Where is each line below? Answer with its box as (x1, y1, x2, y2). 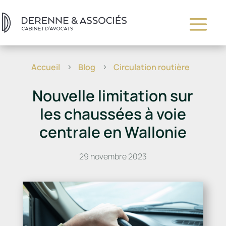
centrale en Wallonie (39, 122, 187, 142)
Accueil (31, 62, 60, 73)
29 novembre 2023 (79, 151, 147, 162)
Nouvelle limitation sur (32, 85, 194, 106)
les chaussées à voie (39, 103, 186, 124)
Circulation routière (114, 62, 190, 73)
